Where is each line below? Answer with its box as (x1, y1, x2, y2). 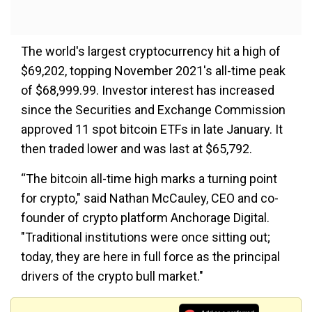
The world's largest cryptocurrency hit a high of (21, 44, 281, 58)
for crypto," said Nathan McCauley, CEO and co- (21, 191, 279, 205)
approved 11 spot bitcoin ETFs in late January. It (21, 122, 283, 136)
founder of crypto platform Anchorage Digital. (21, 210, 270, 225)
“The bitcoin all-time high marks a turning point (21, 171, 277, 186)
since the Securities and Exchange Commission (21, 102, 286, 117)
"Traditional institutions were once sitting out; (21, 230, 270, 244)
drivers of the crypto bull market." (21, 269, 203, 283)
